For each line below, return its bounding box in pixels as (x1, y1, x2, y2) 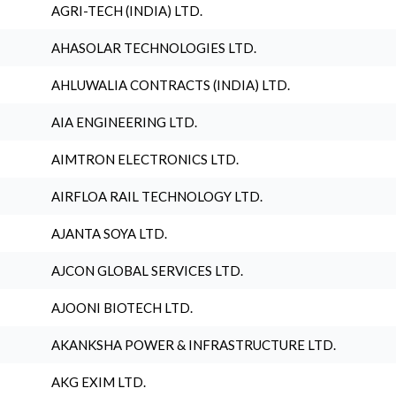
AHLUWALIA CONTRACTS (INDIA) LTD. (50, 77, 290, 93)
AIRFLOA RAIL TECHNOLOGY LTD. (50, 188, 263, 204)
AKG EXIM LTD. (50, 374, 146, 390)
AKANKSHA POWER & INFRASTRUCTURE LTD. (50, 337, 336, 353)
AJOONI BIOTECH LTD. (50, 300, 193, 316)
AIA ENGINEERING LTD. (50, 114, 197, 130)
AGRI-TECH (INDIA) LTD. (50, 3, 202, 19)
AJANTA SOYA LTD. (50, 225, 167, 241)
